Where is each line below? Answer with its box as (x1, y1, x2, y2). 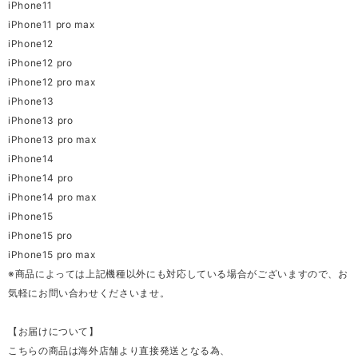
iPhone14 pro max (8, 191, 97, 204)
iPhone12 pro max (8, 76, 96, 89)
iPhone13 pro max (8, 133, 97, 146)
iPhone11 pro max (8, 18, 95, 31)
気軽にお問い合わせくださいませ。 (8, 287, 170, 300)
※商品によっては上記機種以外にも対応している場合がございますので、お (8, 268, 348, 280)
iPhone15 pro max (8, 249, 96, 261)
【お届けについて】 (8, 325, 99, 338)
